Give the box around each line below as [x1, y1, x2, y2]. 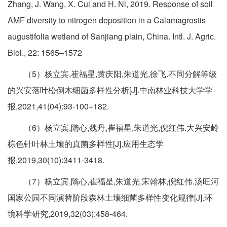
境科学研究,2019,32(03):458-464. [8, 208, 128, 220]
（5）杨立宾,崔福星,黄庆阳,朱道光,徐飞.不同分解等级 [8, 68, 217, 80]
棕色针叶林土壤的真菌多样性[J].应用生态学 [8, 138, 164, 150]
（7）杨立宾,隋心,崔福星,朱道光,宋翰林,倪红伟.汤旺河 [8, 175, 219, 187]
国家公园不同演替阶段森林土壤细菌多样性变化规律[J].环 [8, 192, 212, 204]
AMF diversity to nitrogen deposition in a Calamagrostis [8, 14, 206, 26]
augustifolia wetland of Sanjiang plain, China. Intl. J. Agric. [8, 30, 216, 43]
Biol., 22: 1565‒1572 [8, 47, 82, 59]
